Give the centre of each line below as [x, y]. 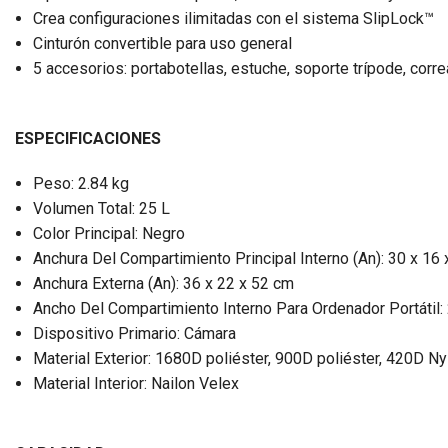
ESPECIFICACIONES [88, 138]
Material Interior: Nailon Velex [135, 383]
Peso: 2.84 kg [80, 183]
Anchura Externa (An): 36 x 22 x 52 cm [163, 283]
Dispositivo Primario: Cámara [134, 333]
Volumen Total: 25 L [101, 208]
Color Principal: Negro [108, 233]
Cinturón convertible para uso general [162, 43]
